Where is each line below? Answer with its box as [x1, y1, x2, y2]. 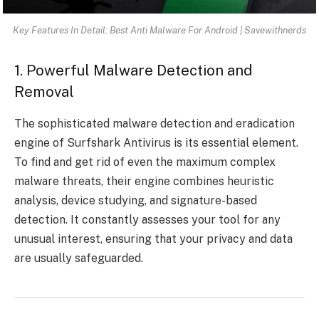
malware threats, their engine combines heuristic [14, 174, 274, 188]
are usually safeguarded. [14, 251, 143, 265]
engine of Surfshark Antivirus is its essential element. [14, 135, 298, 150]
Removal [14, 83, 74, 101]
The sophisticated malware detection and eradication [14, 116, 295, 130]
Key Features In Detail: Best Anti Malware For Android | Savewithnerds [13, 23, 306, 36]
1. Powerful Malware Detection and [14, 62, 252, 80]
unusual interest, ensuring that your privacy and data [14, 231, 293, 246]
